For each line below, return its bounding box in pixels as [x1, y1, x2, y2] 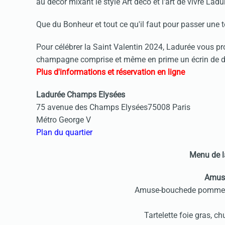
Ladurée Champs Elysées [36, 89, 125, 99]
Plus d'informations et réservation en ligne [36, 67, 185, 77]
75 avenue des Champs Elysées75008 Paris [36, 102, 190, 112]
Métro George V [36, 115, 91, 125]
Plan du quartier [36, 127, 92, 137]
